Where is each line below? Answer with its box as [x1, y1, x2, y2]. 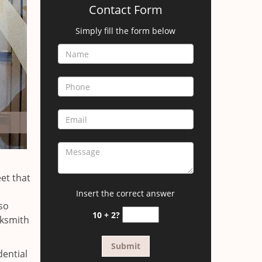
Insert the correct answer [76, 188, 175, 199]
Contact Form [88, 2, 163, 18]
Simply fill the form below [75, 25, 176, 36]
